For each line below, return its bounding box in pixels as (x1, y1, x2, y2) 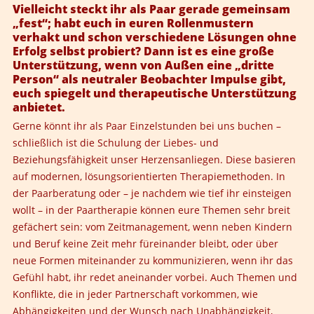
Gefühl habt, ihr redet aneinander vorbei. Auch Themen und (13, 271, 297, 284)
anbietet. (13, 100, 65, 115)
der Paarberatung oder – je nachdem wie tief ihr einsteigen (13, 186, 292, 200)
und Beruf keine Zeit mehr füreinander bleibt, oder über (13, 237, 278, 250)
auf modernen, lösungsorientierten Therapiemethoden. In (13, 170, 285, 183)
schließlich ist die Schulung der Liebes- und (13, 136, 219, 149)
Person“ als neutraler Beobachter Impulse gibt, (13, 71, 286, 87)
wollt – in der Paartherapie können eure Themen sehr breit (13, 203, 290, 217)
